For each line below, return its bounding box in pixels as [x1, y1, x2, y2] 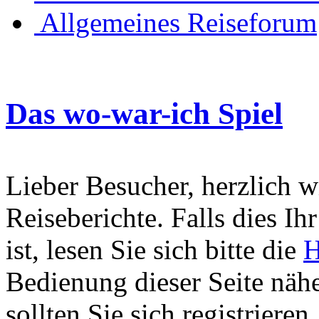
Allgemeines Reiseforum [40, 6, 317, 38]
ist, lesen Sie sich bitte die [6, 234, 303, 265]
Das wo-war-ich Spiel [6, 96, 283, 130]
